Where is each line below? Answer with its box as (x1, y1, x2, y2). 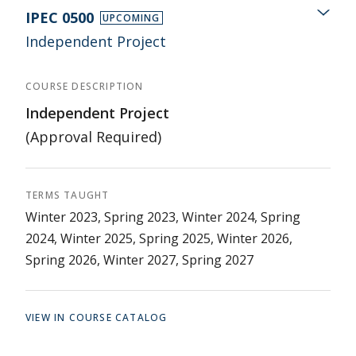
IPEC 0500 (25, 8, 94, 27)
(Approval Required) (25, 127, 161, 146)
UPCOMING (103, 10, 161, 25)
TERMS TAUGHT (25, 188, 110, 202)
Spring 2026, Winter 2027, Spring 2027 (25, 251, 253, 269)
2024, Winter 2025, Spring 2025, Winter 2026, (25, 230, 292, 247)
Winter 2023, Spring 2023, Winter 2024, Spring (25, 208, 300, 226)
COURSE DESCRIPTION (25, 79, 144, 93)
